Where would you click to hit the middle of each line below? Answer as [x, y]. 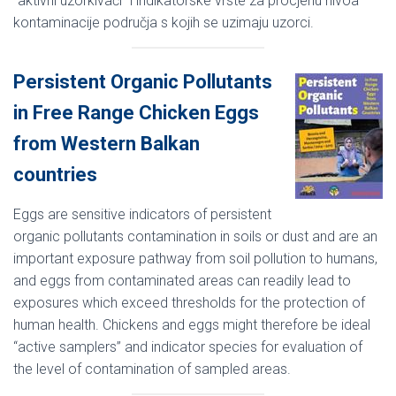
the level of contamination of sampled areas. [152, 369]
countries [55, 174]
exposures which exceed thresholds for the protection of [189, 302]
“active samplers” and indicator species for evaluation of [188, 346]
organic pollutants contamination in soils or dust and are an [195, 236]
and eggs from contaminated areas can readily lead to [182, 280]
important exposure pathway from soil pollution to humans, [195, 258]
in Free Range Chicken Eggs [136, 112]
